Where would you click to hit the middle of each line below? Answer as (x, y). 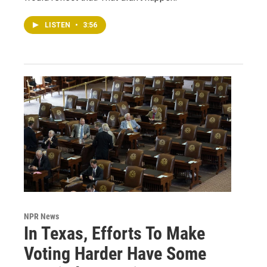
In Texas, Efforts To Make (114, 233)
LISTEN (58, 25)
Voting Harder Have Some (115, 253)
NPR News (41, 216)
